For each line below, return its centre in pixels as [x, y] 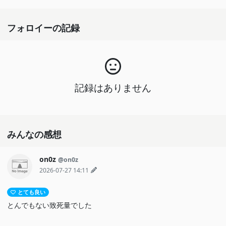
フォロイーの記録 [43, 28]
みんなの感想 [34, 134]
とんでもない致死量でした [49, 205]
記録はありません [113, 88]
